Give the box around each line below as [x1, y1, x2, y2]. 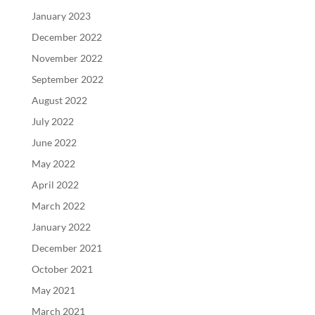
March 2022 [31, 200, 85, 212]
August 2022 [31, 94, 87, 106]
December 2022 [31, 31, 102, 43]
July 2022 [31, 115, 74, 127]
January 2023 [31, 10, 91, 22]
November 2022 [31, 52, 103, 64]
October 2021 [31, 263, 93, 275]
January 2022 [31, 221, 91, 233]
